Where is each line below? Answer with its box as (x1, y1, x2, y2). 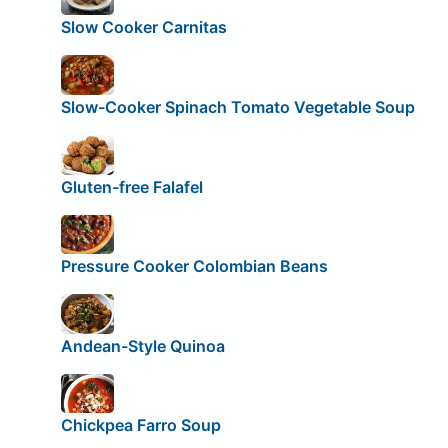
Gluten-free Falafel (60, 176, 203, 197)
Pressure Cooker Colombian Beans (60, 256, 328, 277)
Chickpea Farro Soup (60, 415, 221, 436)
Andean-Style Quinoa (60, 335, 225, 356)
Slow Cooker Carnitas (60, 17, 227, 38)
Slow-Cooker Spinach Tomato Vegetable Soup (60, 97, 415, 118)
